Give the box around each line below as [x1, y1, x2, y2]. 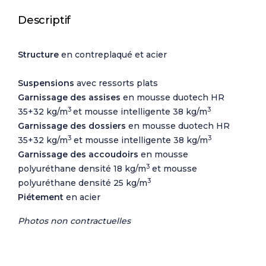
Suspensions [18, 78, 74, 89]
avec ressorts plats [74, 78, 158, 89]
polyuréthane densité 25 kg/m [18, 178, 147, 189]
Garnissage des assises [18, 92, 121, 103]
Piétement [18, 192, 64, 203]
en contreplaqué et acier [59, 49, 245, 61]
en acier [64, 192, 100, 203]
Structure [18, 49, 59, 61]
